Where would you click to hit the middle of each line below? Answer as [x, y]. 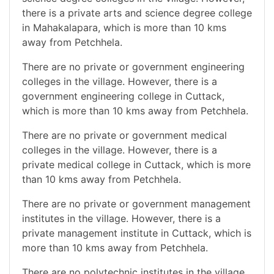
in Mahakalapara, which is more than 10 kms [124, 27]
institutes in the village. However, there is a [121, 218]
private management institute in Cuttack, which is [137, 233]
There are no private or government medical [124, 135]
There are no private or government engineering [133, 66]
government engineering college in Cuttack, [123, 96]
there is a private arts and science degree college [137, 13]
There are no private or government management [136, 203]
